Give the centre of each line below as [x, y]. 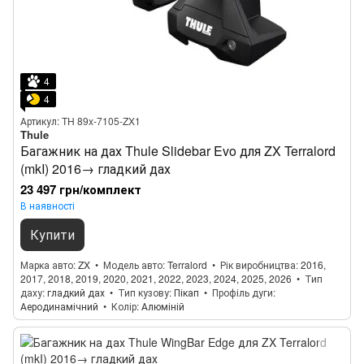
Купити [52, 234]
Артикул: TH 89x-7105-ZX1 [80, 121]
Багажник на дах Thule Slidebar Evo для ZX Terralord [178, 151]
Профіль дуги [243, 292]
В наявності [48, 205]
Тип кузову [143, 292]
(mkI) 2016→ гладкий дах [95, 169]
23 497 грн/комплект [81, 189]
